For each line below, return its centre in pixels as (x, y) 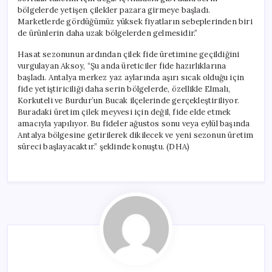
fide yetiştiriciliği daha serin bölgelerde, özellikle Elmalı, (124, 89)
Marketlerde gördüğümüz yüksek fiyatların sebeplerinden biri (135, 21)
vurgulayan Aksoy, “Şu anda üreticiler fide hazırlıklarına (122, 66)
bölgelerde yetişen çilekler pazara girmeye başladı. (114, 10)
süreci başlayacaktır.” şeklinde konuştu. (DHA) (104, 146)
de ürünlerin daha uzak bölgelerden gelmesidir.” (108, 33)
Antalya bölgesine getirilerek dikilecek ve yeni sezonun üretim (136, 135)
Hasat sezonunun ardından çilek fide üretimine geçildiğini (129, 54)
